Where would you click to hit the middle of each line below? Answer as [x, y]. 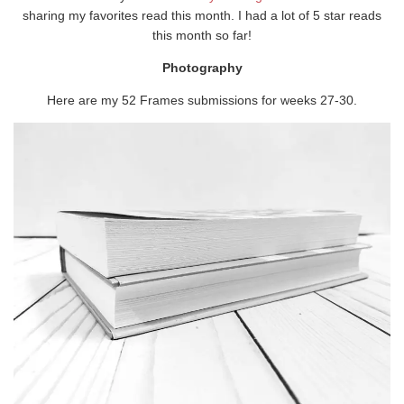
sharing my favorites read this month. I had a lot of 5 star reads [202, 16]
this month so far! [202, 36]
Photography [202, 68]
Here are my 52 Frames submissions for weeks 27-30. [202, 101]
